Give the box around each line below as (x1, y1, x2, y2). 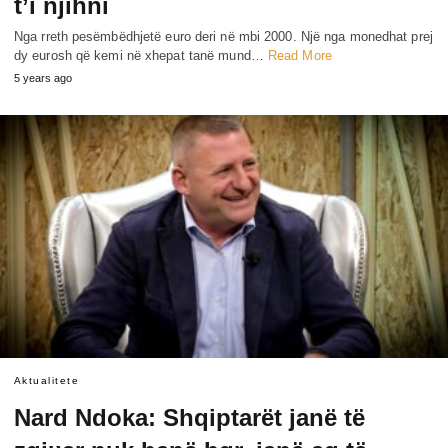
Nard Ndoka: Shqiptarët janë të (14, 404, 365, 432)
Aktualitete (14, 375, 80, 387)
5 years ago (14, 71, 72, 84)
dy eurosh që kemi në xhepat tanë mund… (14, 47, 268, 63)
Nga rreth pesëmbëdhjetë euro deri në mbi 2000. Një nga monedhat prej (14, 28, 433, 44)
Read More (267, 47, 332, 63)
